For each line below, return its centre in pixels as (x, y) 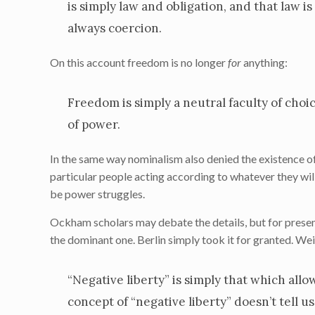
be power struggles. (98, 194)
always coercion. (115, 28)
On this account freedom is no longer (139, 62)
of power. (94, 124)
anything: (265, 62)
